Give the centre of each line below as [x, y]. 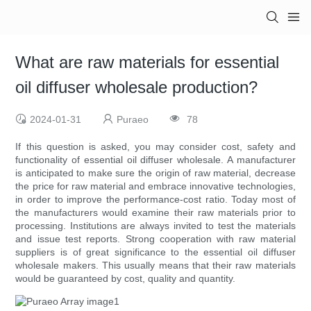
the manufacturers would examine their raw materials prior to [155, 213]
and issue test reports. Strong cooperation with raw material [155, 239]
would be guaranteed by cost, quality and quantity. [126, 279]
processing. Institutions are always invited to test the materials [155, 226]
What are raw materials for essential [148, 62]
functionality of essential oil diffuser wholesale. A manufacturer [155, 160]
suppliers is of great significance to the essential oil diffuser [155, 252]
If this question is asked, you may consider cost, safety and [155, 147]
